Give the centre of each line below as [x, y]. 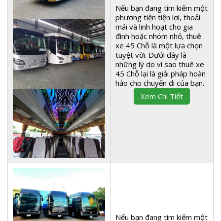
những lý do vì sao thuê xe [160, 64]
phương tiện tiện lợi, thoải [158, 18]
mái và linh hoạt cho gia [154, 27]
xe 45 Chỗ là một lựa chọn [159, 46]
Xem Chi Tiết [162, 96]
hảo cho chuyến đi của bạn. [160, 83]
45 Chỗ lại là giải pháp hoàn [161, 74]
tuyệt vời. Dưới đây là [151, 55]
